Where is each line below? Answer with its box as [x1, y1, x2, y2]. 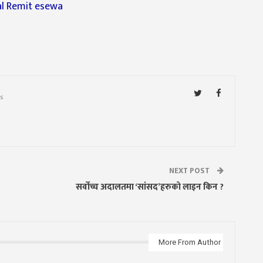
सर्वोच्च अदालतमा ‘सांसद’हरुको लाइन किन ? [75, 179, 224, 194]
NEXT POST [168, 164, 211, 177]
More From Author [158, 237, 221, 247]
